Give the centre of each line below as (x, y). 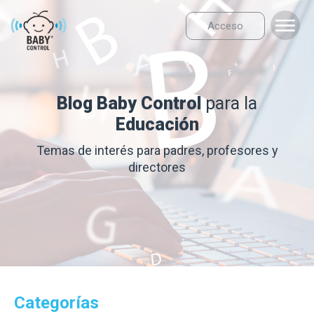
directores (157, 167)
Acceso (225, 26)
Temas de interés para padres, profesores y (157, 150)
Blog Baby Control (129, 103)
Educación (157, 124)
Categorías (56, 303)
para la (229, 103)
